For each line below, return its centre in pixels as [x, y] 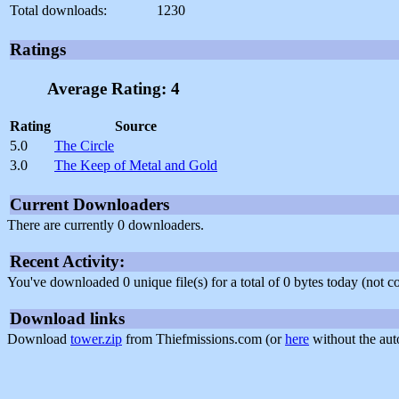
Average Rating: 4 [114, 89]
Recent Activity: [67, 261]
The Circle [84, 145]
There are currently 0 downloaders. [106, 224]
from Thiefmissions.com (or [204, 338]
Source [136, 126]
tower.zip [96, 338]
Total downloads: [58, 11]
